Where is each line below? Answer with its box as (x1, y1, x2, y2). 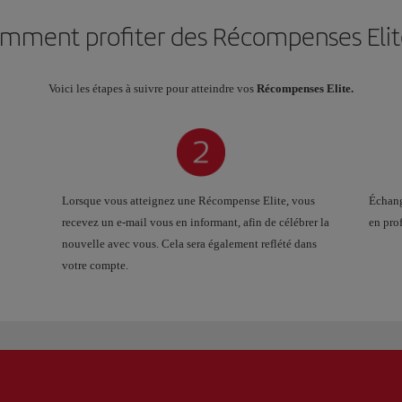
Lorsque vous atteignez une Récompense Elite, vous (62, 193, 315, 207)
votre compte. (62, 258, 128, 272)
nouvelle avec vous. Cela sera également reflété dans (62, 236, 317, 250)
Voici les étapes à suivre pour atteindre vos (48, 81, 257, 95)
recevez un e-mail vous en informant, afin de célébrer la (62, 214, 329, 229)
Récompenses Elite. (257, 81, 354, 95)
